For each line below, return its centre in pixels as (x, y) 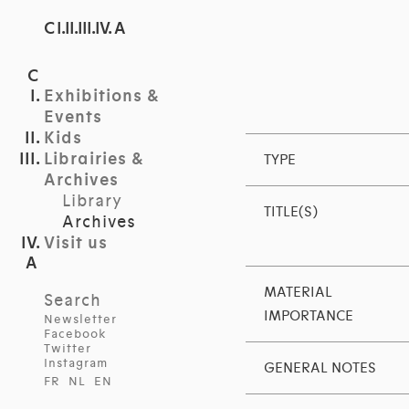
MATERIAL (298, 293)
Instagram (76, 363)
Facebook (75, 334)
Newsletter (80, 320)
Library (92, 201)
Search (73, 300)
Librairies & (94, 159)
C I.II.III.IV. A (85, 29)
